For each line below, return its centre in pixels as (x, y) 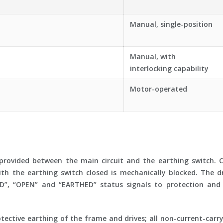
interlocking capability (169, 68)
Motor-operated (159, 89)
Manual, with (153, 56)
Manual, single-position (171, 24)
